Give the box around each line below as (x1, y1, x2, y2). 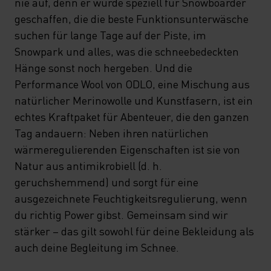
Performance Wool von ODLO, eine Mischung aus (15, 77, 250, 91)
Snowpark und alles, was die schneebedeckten (15, 44, 239, 58)
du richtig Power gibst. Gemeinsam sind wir (15, 207, 228, 221)
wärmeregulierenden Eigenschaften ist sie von (15, 142, 240, 156)
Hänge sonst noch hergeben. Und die (15, 60, 192, 74)
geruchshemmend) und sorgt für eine (15, 175, 198, 189)
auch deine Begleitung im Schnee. (15, 240, 179, 254)
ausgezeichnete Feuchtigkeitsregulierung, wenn (15, 191, 247, 205)
